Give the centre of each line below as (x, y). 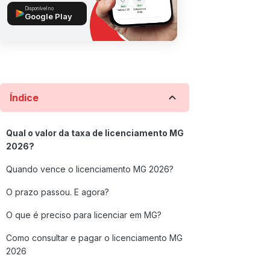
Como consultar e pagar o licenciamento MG (94, 238)
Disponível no (39, 8)
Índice (24, 98)
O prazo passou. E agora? (58, 192)
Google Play (49, 16)
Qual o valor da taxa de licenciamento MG (95, 133)
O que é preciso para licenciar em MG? (84, 215)
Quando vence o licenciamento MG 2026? (90, 169)
